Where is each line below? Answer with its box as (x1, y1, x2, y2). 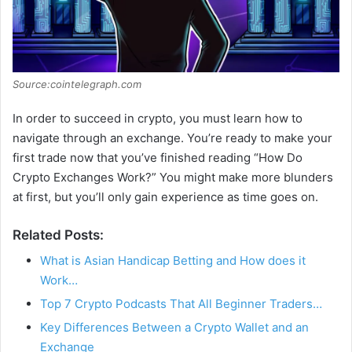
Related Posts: (13, 226, 104, 243)
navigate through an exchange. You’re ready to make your (13, 130, 332, 145)
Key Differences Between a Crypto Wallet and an (40, 320, 309, 335)
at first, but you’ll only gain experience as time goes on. (13, 189, 318, 204)
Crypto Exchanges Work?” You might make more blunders (13, 169, 333, 185)
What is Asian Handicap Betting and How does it (40, 253, 306, 269)
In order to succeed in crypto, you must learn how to (13, 110, 302, 126)
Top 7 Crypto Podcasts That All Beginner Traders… (40, 296, 322, 312)
